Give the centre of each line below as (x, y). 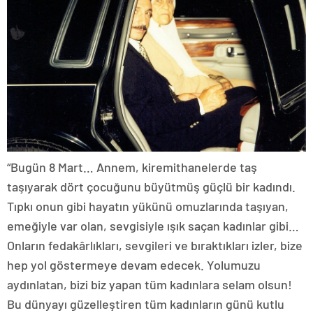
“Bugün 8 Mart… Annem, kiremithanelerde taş (132, 167)
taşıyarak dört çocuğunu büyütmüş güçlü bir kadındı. (151, 187)
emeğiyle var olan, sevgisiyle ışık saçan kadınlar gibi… (153, 226)
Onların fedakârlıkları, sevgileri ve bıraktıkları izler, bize (155, 246)
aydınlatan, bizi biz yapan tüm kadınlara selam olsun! (150, 285)
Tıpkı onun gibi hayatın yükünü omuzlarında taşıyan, (148, 206)
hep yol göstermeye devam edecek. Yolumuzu (134, 265)
